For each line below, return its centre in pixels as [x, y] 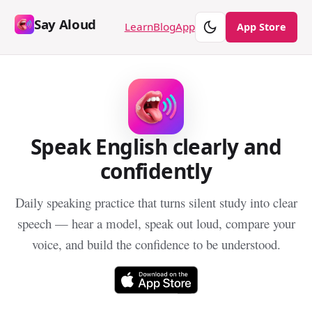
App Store [261, 27]
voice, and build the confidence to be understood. [156, 244]
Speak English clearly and [156, 146]
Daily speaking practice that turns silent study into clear [156, 202]
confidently [156, 171]
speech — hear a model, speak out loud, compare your [156, 223]
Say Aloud [65, 24]
